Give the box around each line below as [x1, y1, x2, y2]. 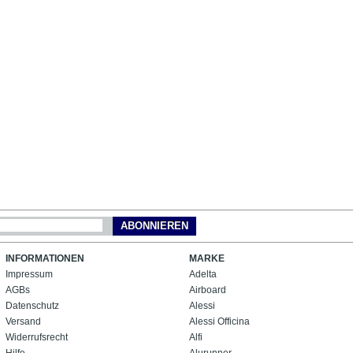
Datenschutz [6, 299, 59, 311]
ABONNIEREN [121, 219, 188, 232]
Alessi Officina [189, 315, 250, 327]
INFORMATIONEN [6, 252, 84, 264]
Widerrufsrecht [6, 331, 68, 343]
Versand [6, 315, 41, 327]
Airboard [189, 284, 226, 295]
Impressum [6, 268, 53, 280]
